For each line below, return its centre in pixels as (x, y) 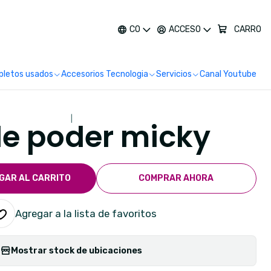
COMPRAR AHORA (176, 178)
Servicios (174, 74)
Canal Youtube (228, 74)
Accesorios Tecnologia (105, 74)
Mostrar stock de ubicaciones (77, 250)
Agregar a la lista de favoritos (86, 214)
